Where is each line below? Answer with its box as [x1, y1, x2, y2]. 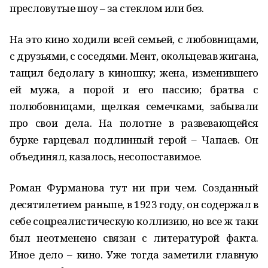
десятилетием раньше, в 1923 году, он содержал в [10, 197, 258, 211]
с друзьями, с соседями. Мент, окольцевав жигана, [10, 49, 258, 63]
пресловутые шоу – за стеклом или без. [10, 1, 204, 15]
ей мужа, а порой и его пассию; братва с [10, 83, 258, 96]
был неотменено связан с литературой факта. [10, 231, 258, 245]
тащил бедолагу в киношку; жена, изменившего [10, 66, 258, 80]
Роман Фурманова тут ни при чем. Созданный [10, 181, 258, 194]
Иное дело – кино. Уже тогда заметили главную [10, 248, 258, 261]
